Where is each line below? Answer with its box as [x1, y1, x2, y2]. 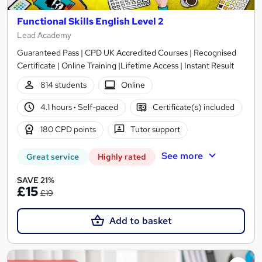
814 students [40, 80, 87, 91]
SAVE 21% [17, 174, 54, 185]
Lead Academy [17, 29, 71, 40]
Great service [26, 151, 79, 162]
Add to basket [109, 214, 172, 227]
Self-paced [75, 102, 118, 113]
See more [161, 149, 203, 162]
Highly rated [98, 151, 146, 162]
